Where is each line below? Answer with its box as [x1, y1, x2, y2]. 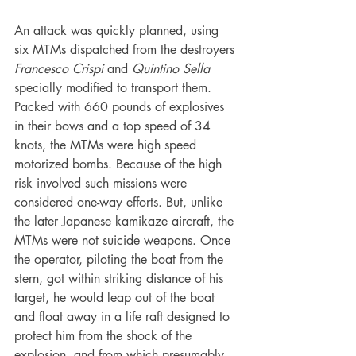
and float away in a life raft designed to [14, 308, 234, 326]
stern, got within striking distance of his [14, 270, 227, 288]
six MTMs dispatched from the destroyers [14, 41, 238, 59]
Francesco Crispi [14, 60, 107, 78]
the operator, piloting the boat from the [14, 251, 227, 269]
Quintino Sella [132, 60, 214, 78]
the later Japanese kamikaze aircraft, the [14, 213, 238, 230]
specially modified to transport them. [14, 79, 215, 97]
